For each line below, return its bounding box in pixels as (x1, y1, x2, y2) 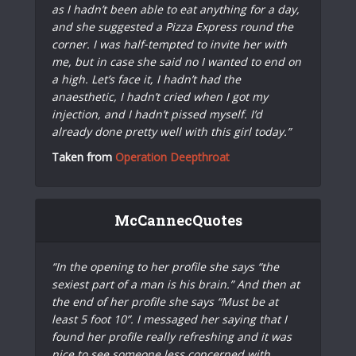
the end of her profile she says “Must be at (52, 293, 278, 309)
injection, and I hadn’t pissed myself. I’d (52, 106, 262, 122)
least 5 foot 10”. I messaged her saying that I (52, 311, 287, 327)
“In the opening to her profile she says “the (52, 258, 279, 274)
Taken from (52, 149, 115, 164)
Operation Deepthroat (115, 149, 230, 164)
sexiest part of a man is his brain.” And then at (52, 276, 300, 292)
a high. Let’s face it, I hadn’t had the (52, 71, 241, 87)
